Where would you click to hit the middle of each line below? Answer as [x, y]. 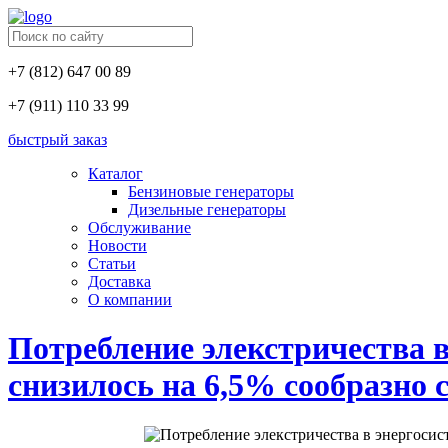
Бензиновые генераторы [211, 191]
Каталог [115, 173]
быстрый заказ [57, 139]
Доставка [119, 281]
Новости [117, 245]
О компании [130, 299]
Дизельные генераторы [207, 209]
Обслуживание [139, 227]
